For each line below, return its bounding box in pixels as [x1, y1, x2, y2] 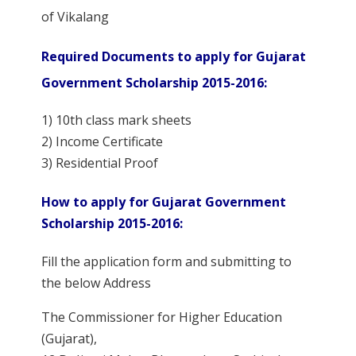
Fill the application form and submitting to [41, 252, 292, 270]
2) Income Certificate [41, 133, 164, 151]
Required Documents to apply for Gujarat [41, 47, 307, 65]
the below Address [41, 273, 152, 292]
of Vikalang [41, 7, 110, 25]
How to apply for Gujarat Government [41, 192, 287, 211]
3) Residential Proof [41, 154, 159, 172]
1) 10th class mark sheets [41, 111, 192, 130]
